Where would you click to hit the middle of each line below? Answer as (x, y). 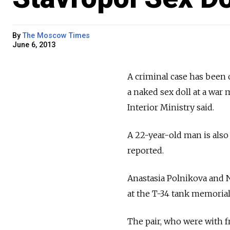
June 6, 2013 (34, 45)
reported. (146, 150)
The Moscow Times (56, 35)
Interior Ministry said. (171, 107)
